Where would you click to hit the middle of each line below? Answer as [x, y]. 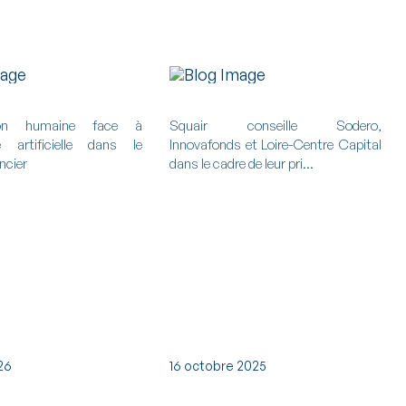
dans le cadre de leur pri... [242, 163]
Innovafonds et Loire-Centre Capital [275, 144]
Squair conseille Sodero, [275, 125]
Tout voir [309, 66]
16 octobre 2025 [218, 366]
